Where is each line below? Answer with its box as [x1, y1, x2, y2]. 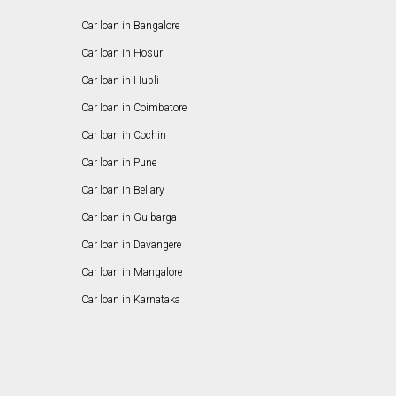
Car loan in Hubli [80, 74, 159, 88]
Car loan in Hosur [80, 47, 163, 60]
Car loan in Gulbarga [80, 211, 177, 225]
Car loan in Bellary [80, 184, 164, 197]
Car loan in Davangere [80, 239, 181, 252]
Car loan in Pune [80, 156, 156, 170]
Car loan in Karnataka [80, 293, 180, 307]
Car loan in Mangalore [80, 266, 182, 279]
